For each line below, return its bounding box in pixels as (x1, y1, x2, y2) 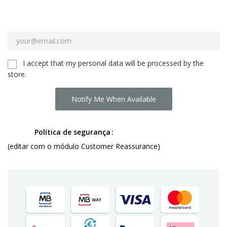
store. (8, 69, 26, 79)
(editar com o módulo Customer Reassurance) (8, 141, 160, 151)
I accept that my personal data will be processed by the (23, 58, 204, 68)
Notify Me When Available (71, 94, 156, 104)
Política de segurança (34, 127, 110, 137)
